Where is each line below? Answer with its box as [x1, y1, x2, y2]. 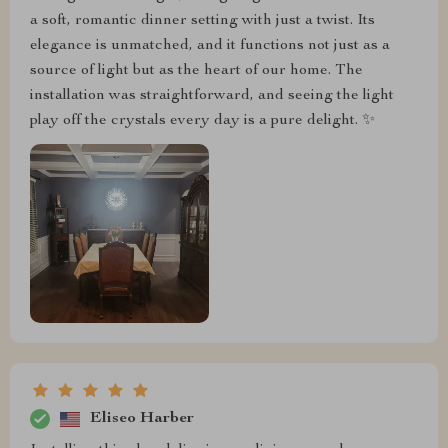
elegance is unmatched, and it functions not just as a [30, 37, 390, 54]
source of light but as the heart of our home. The [30, 62, 363, 79]
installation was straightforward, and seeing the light [30, 87, 394, 104]
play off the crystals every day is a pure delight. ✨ [30, 112, 375, 129]
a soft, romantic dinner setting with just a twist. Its [30, 12, 375, 29]
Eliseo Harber [90, 410, 194, 427]
